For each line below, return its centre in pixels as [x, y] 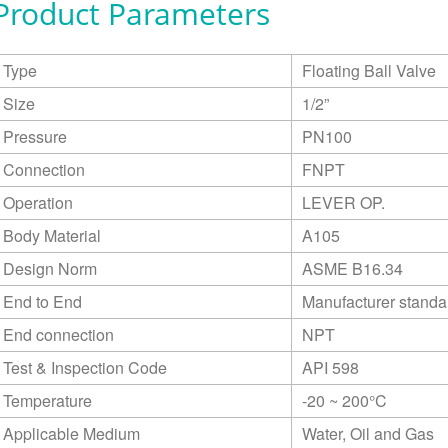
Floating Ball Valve [368, 70]
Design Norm [49, 268]
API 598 [330, 367]
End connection [58, 334]
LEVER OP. [343, 202]
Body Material [51, 235]
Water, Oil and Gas [367, 433]
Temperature [47, 400]
